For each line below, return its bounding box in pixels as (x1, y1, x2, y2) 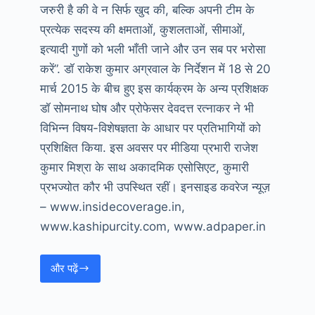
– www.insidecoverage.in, (39, 200, 185, 214)
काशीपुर (69, 285, 98, 300)
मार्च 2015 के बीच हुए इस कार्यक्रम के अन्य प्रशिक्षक (39, 82, 269, 96)
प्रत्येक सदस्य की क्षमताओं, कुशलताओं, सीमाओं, (39, 22, 245, 37)
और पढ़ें (50, 261, 78, 275)
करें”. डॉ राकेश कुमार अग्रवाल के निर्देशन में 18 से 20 (39, 62, 271, 77)
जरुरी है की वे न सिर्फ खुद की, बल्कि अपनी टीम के (39, 3, 255, 18)
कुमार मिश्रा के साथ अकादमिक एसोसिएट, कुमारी (39, 160, 249, 175)
